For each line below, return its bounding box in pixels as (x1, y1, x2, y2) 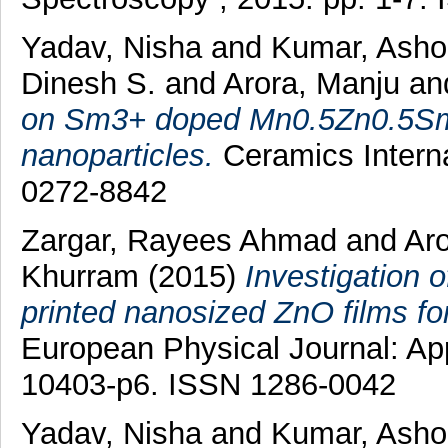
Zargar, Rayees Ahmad (20, 222, 346, 258)
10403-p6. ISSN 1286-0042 (20, 366, 396, 402)
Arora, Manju (222, 65, 409, 101)
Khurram (20, 258, 148, 294)
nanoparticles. (20, 137, 214, 173)
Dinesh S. (20, 65, 165, 101)
